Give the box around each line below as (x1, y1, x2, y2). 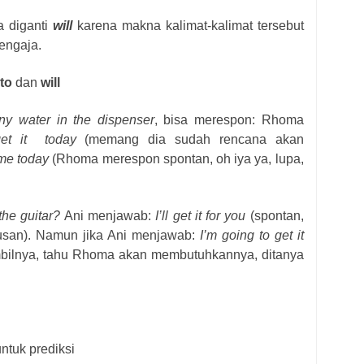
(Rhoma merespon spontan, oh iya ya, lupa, (52, 151, 304, 166)
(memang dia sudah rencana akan (84, 132, 304, 146)
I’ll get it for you (155, 208, 246, 223)
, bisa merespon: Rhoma (154, 112, 304, 127)
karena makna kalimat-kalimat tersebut (72, 18, 304, 32)
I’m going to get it (199, 227, 304, 242)
